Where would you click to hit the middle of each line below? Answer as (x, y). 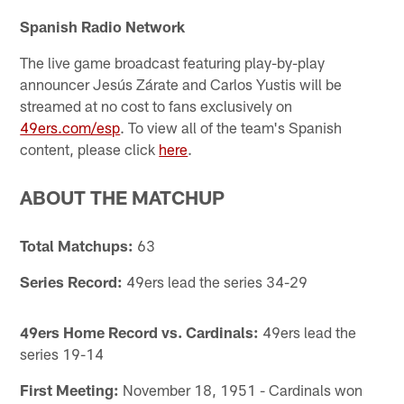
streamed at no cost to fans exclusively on (156, 105)
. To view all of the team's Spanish (231, 127)
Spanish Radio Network (103, 26)
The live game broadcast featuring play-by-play (173, 62)
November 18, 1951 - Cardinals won (241, 390)
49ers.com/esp (70, 127)
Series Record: (72, 282)
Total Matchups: (77, 246)
